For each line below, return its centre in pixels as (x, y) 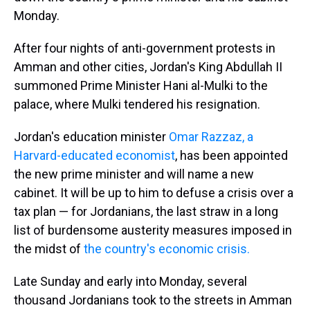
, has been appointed (231, 155)
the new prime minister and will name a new (134, 174)
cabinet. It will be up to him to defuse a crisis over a (154, 193)
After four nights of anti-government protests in (145, 48)
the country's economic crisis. (167, 249)
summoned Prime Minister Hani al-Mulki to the (141, 85)
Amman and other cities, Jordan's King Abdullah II (148, 67)
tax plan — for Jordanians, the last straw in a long (146, 211)
